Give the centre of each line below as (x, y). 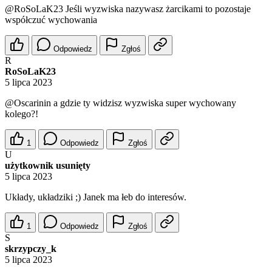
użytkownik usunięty (48, 166)
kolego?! (22, 114)
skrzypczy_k (31, 249)
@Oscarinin (28, 103)
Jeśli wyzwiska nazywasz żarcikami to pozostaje (157, 9)
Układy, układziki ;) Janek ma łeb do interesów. (96, 197)
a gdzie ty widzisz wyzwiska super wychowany (144, 103)
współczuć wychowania (51, 20)
